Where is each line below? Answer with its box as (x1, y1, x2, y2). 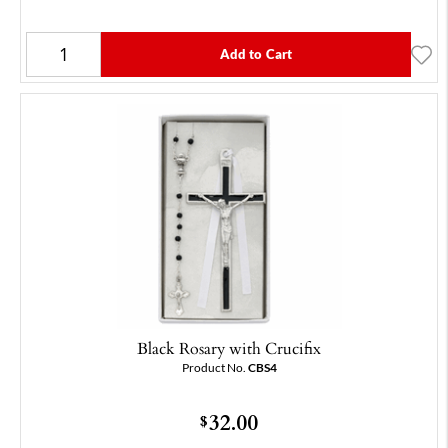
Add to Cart (219, 47, 293, 62)
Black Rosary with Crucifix (137, 336, 321, 361)
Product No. (181, 361, 248, 375)
